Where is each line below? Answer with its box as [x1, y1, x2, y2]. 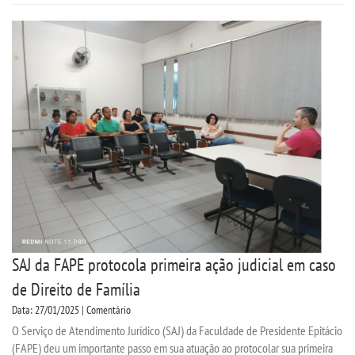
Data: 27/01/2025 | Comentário [12, 302, 131, 317]
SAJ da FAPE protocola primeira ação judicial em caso [12, 253, 336, 276]
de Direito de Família [12, 277, 140, 300]
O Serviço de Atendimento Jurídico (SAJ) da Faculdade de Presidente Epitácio [12, 322, 342, 338]
